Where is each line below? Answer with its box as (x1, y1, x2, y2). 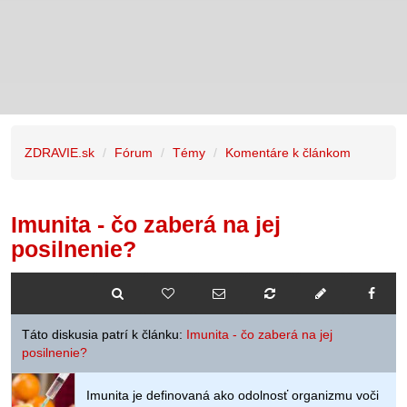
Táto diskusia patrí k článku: (22, 327, 186, 342)
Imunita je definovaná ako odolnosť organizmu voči (85, 388, 379, 402)
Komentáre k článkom (225, 145, 351, 160)
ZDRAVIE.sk (25, 145, 94, 160)
